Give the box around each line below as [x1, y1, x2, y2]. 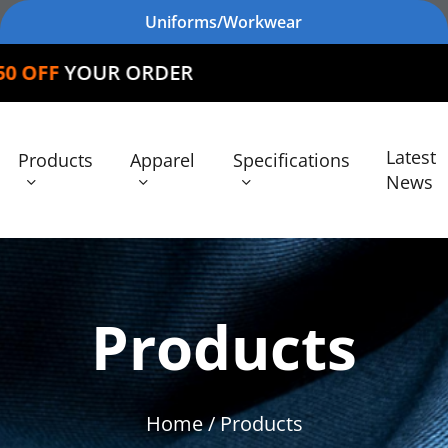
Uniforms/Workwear [145, 11, 303, 33]
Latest [386, 145, 437, 169]
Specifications [232, 147, 350, 172]
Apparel [130, 147, 196, 172]
